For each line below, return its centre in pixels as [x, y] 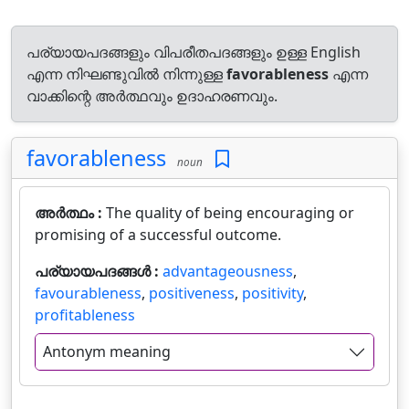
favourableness [88, 293]
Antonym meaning [107, 352]
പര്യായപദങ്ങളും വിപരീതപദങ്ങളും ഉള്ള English [194, 52]
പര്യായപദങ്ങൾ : [99, 271]
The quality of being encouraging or [230, 213]
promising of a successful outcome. [158, 235]
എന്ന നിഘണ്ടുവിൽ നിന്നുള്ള [126, 74]
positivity [273, 293]
